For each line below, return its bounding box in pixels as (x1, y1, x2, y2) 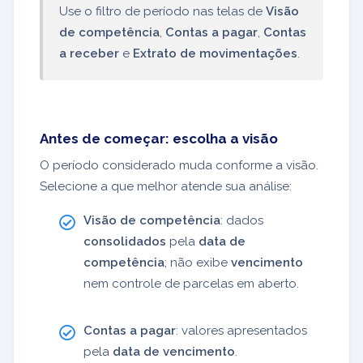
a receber (59, 46, 119, 61)
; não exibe (164, 254, 231, 270)
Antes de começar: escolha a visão (40, 130, 278, 147)
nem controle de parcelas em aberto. (83, 275, 299, 291)
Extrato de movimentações (133, 46, 297, 61)
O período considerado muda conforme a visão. (40, 157, 318, 173)
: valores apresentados (176, 322, 307, 338)
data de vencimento (113, 344, 235, 359)
